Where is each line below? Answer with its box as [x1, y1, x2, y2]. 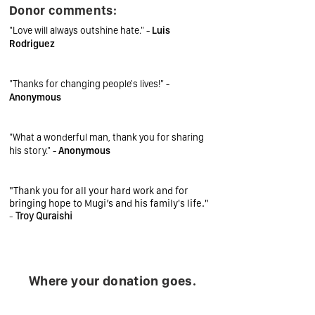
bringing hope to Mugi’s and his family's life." [9, 198, 209, 209]
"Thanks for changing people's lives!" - [9, 78, 169, 89]
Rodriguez [9, 38, 55, 49]
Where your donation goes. [29, 273, 196, 289]
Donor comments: [9, 3, 117, 18]
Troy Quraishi [15, 210, 72, 221]
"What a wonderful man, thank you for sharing [9, 131, 204, 143]
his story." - [9, 145, 58, 156]
